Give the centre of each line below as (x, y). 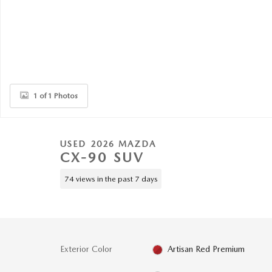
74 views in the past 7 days (111, 178)
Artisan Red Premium (206, 249)
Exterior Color (86, 249)
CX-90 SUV (102, 157)
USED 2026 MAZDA (108, 144)
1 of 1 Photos (56, 96)
